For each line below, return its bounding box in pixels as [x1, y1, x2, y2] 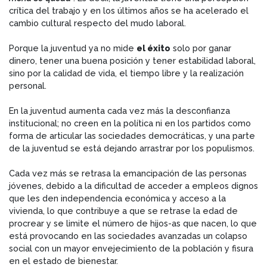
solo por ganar [170, 42, 231, 53]
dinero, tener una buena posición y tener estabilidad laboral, [9, 55, 256, 66]
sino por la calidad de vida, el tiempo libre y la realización [9, 67, 244, 78]
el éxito [136, 42, 170, 53]
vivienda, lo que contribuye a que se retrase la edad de [9, 205, 238, 216]
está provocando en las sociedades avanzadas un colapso [9, 230, 247, 241]
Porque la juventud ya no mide [9, 42, 136, 53]
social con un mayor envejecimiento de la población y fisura [9, 243, 253, 253]
